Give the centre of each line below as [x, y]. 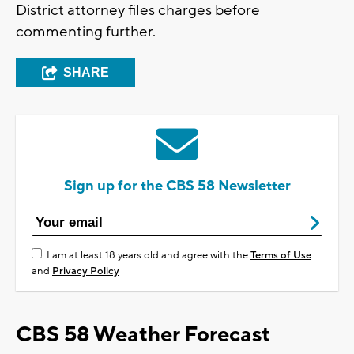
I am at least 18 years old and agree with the [149, 256]
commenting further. [86, 32]
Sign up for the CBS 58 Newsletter [177, 186]
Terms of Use [281, 256]
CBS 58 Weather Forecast [143, 335]
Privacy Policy [86, 271]
